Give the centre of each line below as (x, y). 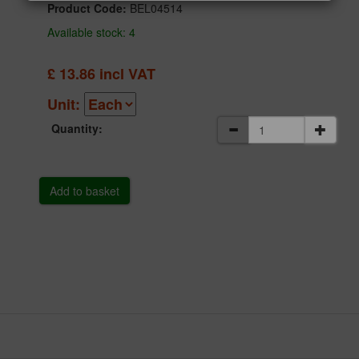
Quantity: (77, 128)
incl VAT (126, 74)
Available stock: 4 (92, 32)
